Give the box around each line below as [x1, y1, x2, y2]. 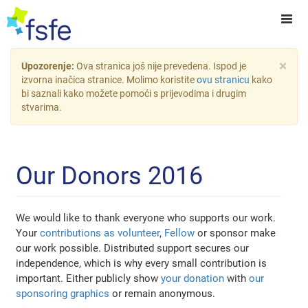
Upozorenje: [21, 60, 76, 71]
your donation [161, 272, 225, 285]
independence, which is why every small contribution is [16, 257, 267, 270]
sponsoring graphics [16, 287, 110, 300]
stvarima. [21, 102, 62, 113]
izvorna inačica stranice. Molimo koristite [21, 74, 197, 85]
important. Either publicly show [16, 272, 162, 285]
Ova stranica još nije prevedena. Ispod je [76, 60, 246, 71]
